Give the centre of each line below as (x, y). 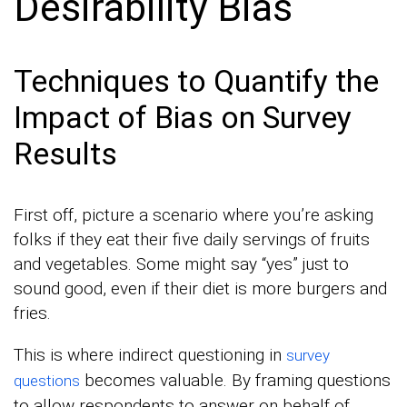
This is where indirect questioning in (150, 355)
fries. (32, 313)
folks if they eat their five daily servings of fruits (192, 240)
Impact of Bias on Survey (183, 118)
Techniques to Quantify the (196, 81)
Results (65, 154)
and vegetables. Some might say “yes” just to (181, 264)
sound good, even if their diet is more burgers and (200, 289)
